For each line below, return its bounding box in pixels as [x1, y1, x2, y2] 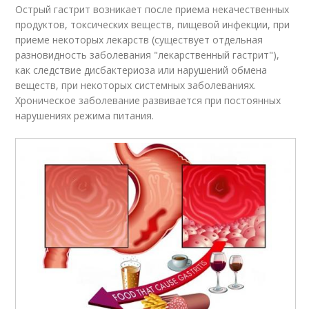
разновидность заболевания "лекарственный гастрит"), [15, 48, 280, 62]
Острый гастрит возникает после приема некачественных [15, 3, 290, 17]
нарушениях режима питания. [15, 109, 157, 123]
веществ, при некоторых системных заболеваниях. [15, 79, 257, 92]
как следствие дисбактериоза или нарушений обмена [15, 63, 268, 77]
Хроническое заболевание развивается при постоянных [15, 94, 281, 108]
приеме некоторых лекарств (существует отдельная [15, 33, 263, 47]
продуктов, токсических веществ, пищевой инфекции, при [15, 18, 290, 32]
